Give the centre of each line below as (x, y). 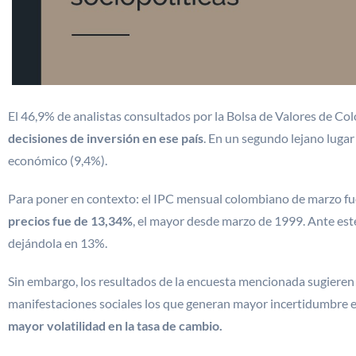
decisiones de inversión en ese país (106, 138)
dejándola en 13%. (58, 243)
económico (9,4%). (58, 160)
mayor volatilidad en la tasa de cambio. (115, 325)
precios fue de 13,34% (70, 221)
